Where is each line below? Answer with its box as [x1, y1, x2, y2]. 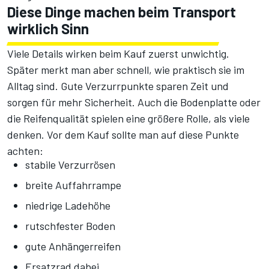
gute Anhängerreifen [25, 239, 121, 253]
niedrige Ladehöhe [25, 198, 110, 212]
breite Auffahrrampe [25, 178, 121, 192]
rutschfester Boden [25, 219, 115, 232]
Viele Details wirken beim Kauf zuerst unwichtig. [7, 46, 229, 60]
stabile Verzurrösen [25, 157, 115, 171]
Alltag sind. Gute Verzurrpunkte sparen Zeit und [7, 79, 229, 92]
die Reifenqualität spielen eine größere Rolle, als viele [7, 111, 250, 125]
